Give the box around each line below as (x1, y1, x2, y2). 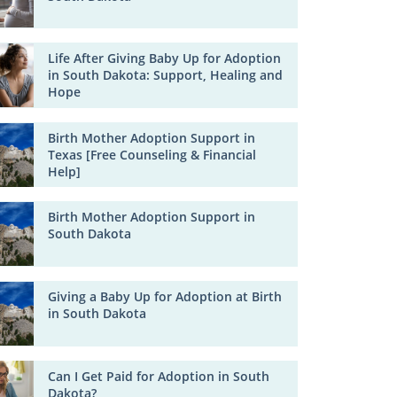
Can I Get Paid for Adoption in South (48, 367, 270, 385)
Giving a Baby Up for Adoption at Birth (48, 287, 283, 305)
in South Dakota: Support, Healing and (48, 66, 284, 84)
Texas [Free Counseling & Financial (48, 145, 257, 163)
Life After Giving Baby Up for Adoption (48, 50, 282, 67)
